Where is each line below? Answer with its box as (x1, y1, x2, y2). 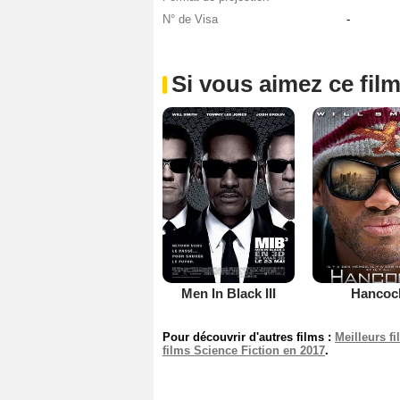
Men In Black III (180, 285, 276, 301)
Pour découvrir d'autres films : (162, 329, 335, 344)
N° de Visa (162, 12, 218, 27)
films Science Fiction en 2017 (162, 343, 325, 357)
